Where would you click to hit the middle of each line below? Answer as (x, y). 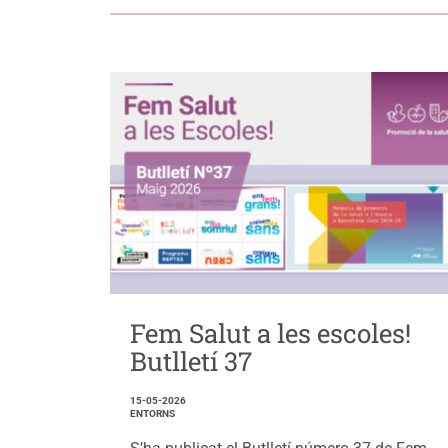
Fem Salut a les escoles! (270, 333)
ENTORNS (152, 414)
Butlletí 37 (190, 361)
